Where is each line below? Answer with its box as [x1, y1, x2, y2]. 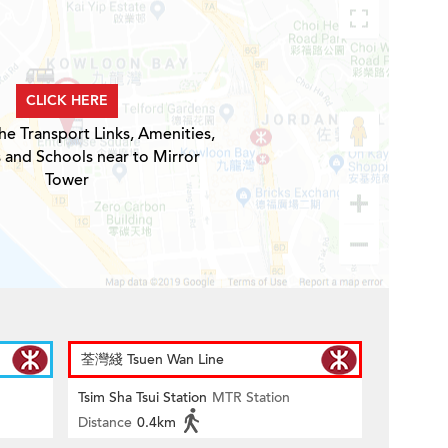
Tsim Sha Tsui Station [78, 388, 207, 407]
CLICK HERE [25, 91, 108, 110]
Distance [78, 413, 132, 432]
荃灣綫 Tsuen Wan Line [81, 350, 224, 369]
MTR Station [212, 388, 290, 407]
